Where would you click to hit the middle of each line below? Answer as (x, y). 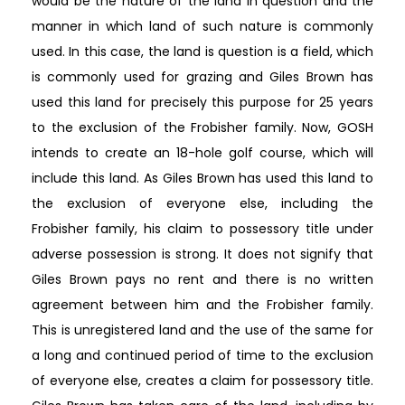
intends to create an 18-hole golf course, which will (202, 152)
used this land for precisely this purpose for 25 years (202, 102)
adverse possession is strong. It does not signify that (202, 254)
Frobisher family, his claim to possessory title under (202, 228)
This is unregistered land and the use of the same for (202, 330)
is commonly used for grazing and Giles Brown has (202, 76)
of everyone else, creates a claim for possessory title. (202, 380)
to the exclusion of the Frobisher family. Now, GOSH (202, 127)
